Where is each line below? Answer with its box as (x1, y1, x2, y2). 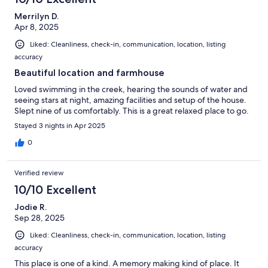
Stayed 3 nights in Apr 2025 (14, 120, 105, 130)
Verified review (14, 167, 64, 178)
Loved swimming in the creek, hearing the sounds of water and (14, 83, 248, 95)
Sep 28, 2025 (14, 212, 65, 223)
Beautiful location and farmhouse (14, 66, 165, 78)
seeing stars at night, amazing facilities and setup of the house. (14, 94, 246, 105)
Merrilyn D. (14, 10, 59, 22)
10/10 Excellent (14, 182, 96, 197)
